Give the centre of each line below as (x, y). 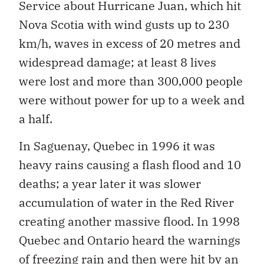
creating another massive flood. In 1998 (129, 221)
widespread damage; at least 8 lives (118, 62)
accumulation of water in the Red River (126, 202)
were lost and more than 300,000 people (131, 81)
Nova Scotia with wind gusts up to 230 (124, 24)
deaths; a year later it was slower (110, 183)
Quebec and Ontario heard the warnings (130, 240)
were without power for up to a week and (132, 100)
